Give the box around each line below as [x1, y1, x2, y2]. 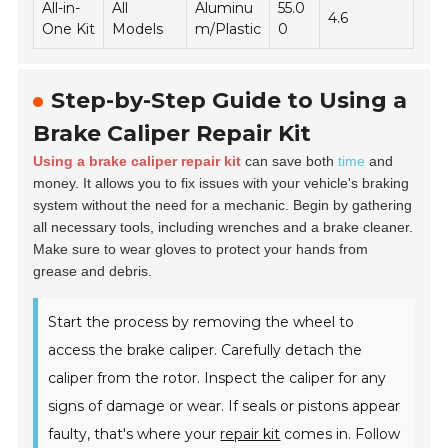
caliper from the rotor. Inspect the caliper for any [48, 369, 387, 388]
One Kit [42, 20, 96, 39]
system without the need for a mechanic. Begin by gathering [33, 197, 413, 214]
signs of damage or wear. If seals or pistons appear [48, 397, 401, 416]
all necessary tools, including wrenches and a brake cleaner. [33, 219, 414, 236]
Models [112, 20, 164, 39]
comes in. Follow [280, 425, 401, 444]
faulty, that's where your [48, 425, 221, 444]
